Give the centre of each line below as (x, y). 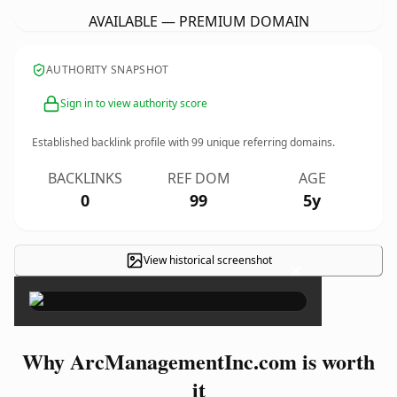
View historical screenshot (207, 260)
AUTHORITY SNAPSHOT (108, 70)
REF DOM (198, 178)
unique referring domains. (269, 142)
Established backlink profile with (112, 142)
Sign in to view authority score (134, 103)
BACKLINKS (85, 178)
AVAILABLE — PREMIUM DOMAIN (198, 21)
